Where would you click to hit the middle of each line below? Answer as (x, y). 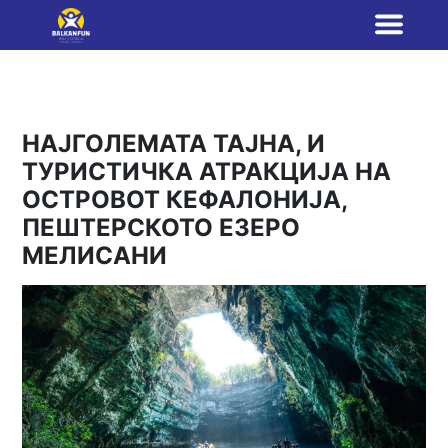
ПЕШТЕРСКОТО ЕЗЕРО (161, 227)
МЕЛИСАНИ (95, 255)
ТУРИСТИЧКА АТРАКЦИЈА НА (207, 171)
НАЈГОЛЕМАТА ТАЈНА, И (174, 143)
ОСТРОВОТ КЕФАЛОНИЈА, (185, 199)
